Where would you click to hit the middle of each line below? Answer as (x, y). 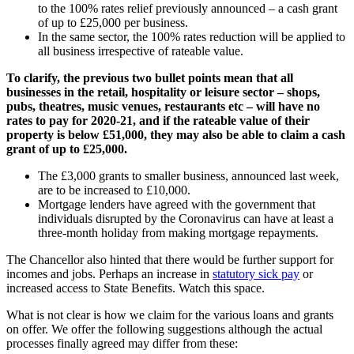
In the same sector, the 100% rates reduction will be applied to (192, 37)
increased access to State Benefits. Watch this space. (136, 288)
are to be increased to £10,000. (114, 190)
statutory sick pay (256, 274)
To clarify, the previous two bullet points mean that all (150, 78)
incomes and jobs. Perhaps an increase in (109, 274)
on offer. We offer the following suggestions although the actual (164, 330)
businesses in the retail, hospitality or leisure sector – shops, (163, 92)
